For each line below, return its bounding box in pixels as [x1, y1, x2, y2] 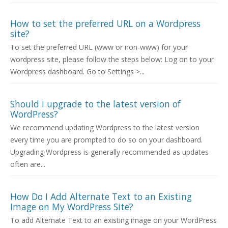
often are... [10, 159, 45, 169]
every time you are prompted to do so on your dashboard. [10, 135, 203, 145]
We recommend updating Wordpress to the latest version [10, 123, 199, 133]
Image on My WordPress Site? [10, 201, 133, 213]
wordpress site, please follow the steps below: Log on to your [10, 54, 214, 65]
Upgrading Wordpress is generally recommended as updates [10, 147, 209, 157]
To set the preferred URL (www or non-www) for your [10, 42, 188, 52]
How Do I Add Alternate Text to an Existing [10, 190, 192, 203]
